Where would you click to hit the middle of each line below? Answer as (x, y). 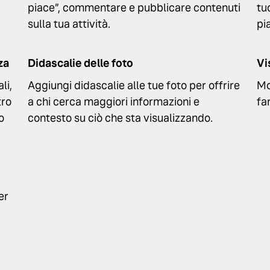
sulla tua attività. (69, 24)
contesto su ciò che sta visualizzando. (120, 118)
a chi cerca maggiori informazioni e (114, 102)
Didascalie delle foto (80, 63)
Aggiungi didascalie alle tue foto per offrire (134, 86)
